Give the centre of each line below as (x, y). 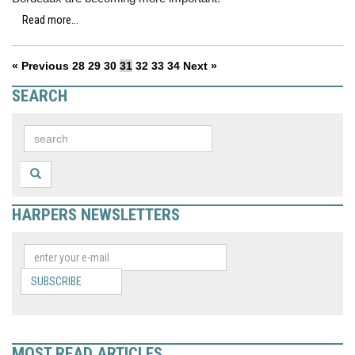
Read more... (50, 20)
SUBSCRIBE (56, 281)
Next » (200, 66)
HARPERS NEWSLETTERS (96, 215)
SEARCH (40, 96)
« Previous (40, 66)
